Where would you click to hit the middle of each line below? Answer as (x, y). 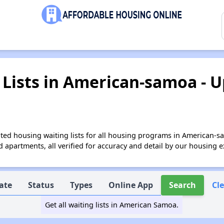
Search (183, 185)
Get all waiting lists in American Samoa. (112, 205)
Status (41, 185)
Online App (131, 185)
